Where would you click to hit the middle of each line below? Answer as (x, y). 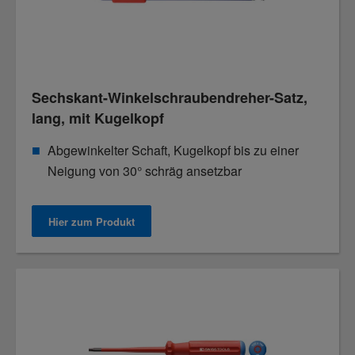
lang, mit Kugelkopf (98, 118)
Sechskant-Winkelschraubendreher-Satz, (170, 97)
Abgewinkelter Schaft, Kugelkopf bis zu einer (173, 150)
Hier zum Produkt (92, 221)
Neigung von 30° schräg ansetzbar (145, 171)
